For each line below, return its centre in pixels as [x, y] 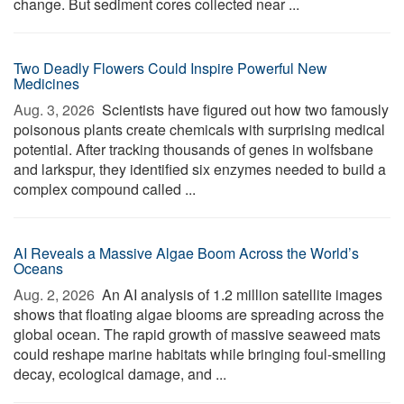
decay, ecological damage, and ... [120, 374]
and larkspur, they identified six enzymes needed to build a [200, 169]
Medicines [46, 83]
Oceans [38, 268]
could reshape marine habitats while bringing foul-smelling [200, 354]
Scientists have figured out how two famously [243, 110]
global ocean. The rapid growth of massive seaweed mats [197, 334]
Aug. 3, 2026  [56, 110]
